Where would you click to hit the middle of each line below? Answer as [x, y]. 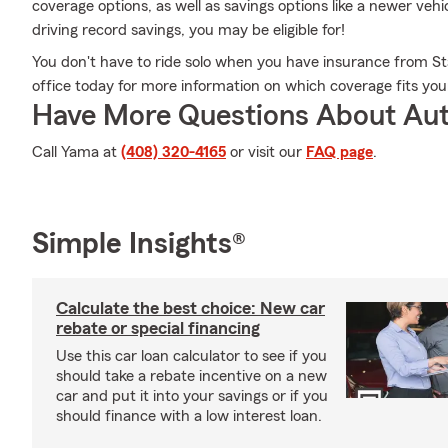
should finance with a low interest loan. [189, 416]
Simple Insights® [139, 244]
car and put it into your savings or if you [192, 396]
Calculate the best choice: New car [190, 308]
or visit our [266, 152]
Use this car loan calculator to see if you [191, 356]
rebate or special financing [158, 328]
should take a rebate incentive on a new [191, 376]
